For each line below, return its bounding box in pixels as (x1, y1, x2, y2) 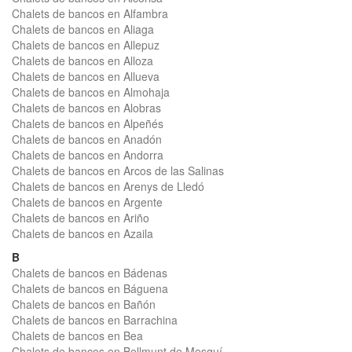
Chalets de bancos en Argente (12, 194, 163, 210)
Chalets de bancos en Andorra (12, 147, 163, 163)
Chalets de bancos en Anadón (12, 131, 162, 147)
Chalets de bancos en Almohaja (12, 84, 170, 100)
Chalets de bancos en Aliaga (12, 21, 154, 37)
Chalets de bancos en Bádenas (12, 265, 167, 280)
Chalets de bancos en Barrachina (12, 312, 178, 328)
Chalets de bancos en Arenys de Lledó (12, 178, 204, 194)
